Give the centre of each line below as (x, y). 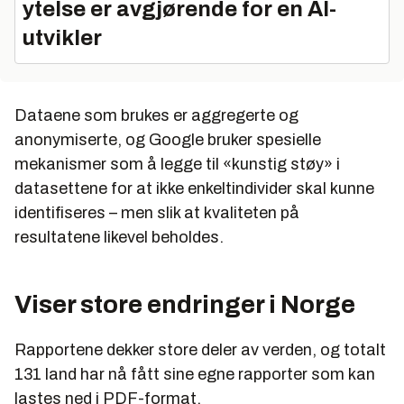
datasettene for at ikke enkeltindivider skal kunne (194, 189)
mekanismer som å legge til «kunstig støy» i (177, 165)
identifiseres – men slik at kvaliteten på (157, 213)
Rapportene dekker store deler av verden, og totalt (200, 350)
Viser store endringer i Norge (185, 305)
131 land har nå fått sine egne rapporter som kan (195, 375)
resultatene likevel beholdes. (121, 238)
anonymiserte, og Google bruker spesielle (168, 140)
